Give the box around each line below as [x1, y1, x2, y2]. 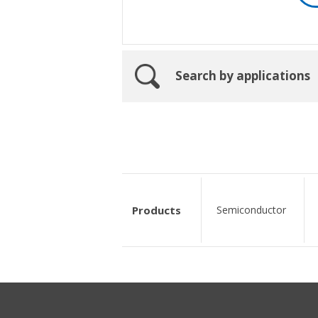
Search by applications [175, 67, 310, 84]
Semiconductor [216, 202, 286, 216]
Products [132, 202, 181, 217]
